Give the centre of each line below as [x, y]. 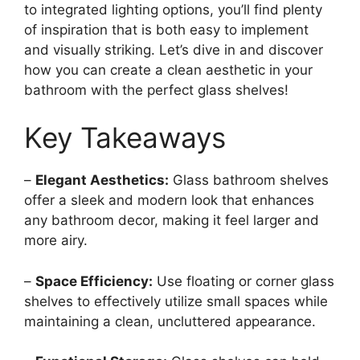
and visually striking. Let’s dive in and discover [174, 49]
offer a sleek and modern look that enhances [169, 200]
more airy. [56, 241]
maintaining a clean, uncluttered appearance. [170, 321]
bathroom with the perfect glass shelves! [156, 90]
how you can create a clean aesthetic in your [168, 70]
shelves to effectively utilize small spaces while [176, 301]
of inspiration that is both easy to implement [166, 29]
